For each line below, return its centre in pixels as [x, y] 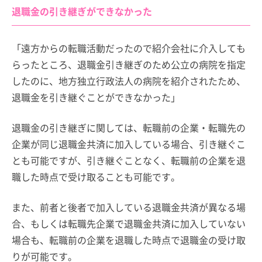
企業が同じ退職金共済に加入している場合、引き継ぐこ [129, 144]
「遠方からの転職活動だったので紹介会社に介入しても [129, 48]
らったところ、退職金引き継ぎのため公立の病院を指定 [129, 64]
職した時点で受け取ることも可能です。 [96, 176]
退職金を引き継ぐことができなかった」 [96, 97]
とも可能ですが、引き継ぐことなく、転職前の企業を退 [129, 160]
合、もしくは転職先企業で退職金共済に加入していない [129, 223]
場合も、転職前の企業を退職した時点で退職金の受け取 [129, 239]
